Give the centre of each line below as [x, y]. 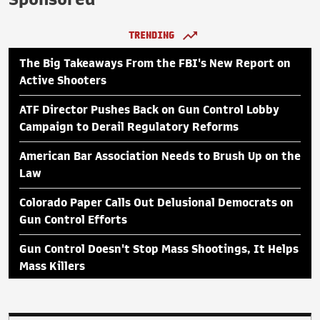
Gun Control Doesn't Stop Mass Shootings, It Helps [159, 249]
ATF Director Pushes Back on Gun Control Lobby [149, 110]
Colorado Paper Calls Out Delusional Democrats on [156, 202]
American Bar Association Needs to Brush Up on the [160, 156]
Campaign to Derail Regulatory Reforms [129, 127]
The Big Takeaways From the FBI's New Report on [155, 63]
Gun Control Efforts [73, 220]
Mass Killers [52, 266]
